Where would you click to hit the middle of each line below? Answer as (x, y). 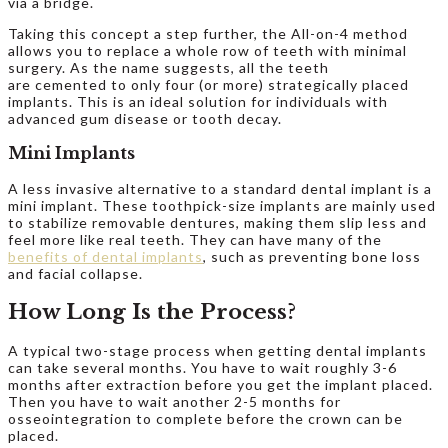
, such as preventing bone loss (312, 256)
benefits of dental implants (105, 256)
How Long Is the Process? (152, 311)
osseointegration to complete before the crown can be (205, 419)
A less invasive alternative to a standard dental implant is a (220, 188)
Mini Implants (71, 153)
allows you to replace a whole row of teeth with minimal (207, 50)
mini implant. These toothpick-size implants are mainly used (222, 205)
